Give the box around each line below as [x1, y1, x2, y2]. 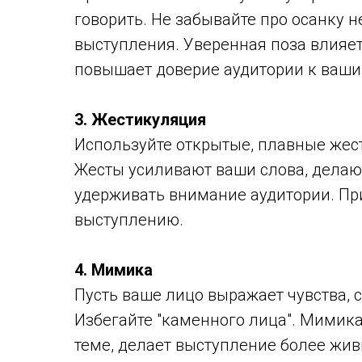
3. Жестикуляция [74, 110, 206, 129]
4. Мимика [74, 260, 153, 280]
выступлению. [74, 210, 183, 229]
